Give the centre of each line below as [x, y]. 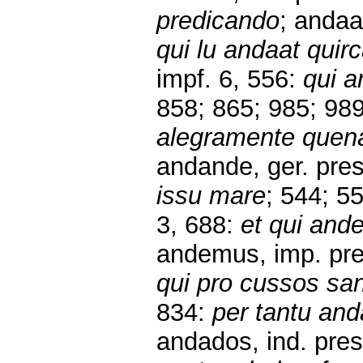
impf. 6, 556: [230, 79]
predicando [218, 20]
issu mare [211, 195]
